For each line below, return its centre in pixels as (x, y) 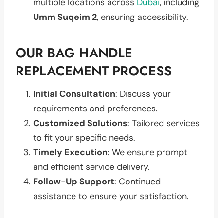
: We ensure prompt (147, 152)
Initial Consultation (74, 94)
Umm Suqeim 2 (65, 17)
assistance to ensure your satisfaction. (111, 196)
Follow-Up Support (74, 181)
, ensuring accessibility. (143, 17)
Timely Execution (70, 152)
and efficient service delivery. (91, 167)
